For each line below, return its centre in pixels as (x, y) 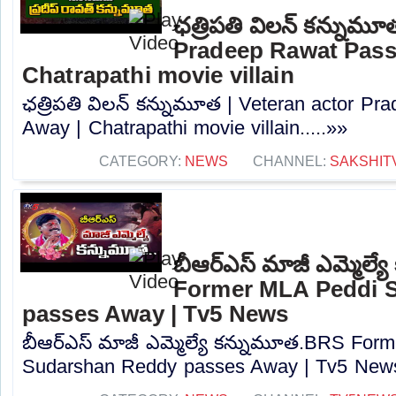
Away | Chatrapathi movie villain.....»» (185, 127)
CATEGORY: (142, 160)
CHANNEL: (291, 160)
